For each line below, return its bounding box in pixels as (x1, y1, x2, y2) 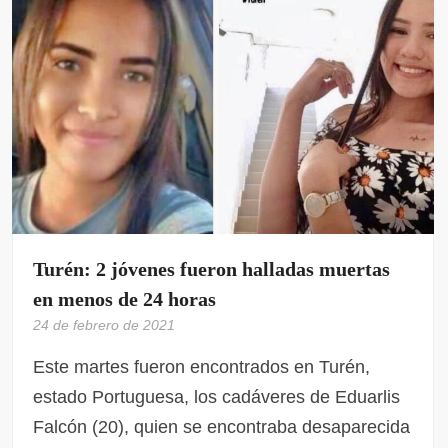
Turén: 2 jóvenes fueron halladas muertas (33, 258, 391, 281)
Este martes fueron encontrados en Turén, (33, 357, 371, 378)
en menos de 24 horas (33, 288, 217, 311)
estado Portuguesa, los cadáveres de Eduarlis (33, 387, 401, 408)
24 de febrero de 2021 (33, 317, 176, 334)
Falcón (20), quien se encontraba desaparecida (33, 417, 411, 438)
